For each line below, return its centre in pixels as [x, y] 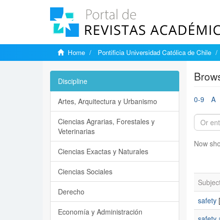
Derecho [71, 192]
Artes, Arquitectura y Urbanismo [108, 101]
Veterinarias [76, 131]
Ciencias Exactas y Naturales [103, 151]
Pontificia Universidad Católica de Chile [154, 52]
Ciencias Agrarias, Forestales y [106, 121]
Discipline [73, 81]
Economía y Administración [100, 212]
